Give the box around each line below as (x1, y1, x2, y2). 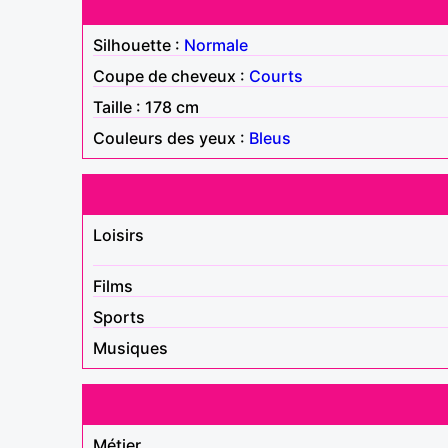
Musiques (93, 337, 168, 358)
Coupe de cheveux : (93, 65, 249, 86)
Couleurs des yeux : (93, 127, 249, 148)
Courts (249, 65, 303, 86)
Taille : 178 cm (93, 96, 199, 117)
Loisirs (93, 224, 144, 245)
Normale (184, 34, 248, 55)
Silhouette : (93, 34, 184, 55)
